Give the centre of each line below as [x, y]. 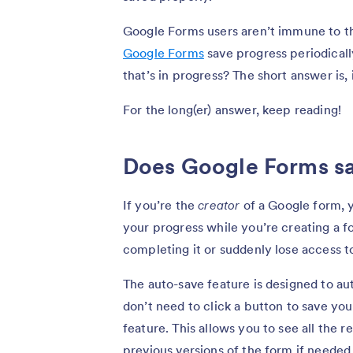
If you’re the [161, 204]
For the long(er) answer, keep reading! [232, 109]
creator [219, 204]
